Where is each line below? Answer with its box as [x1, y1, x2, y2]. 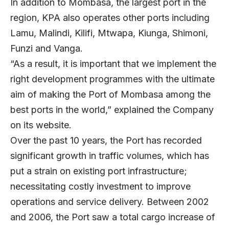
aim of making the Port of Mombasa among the [10, 88, 211, 100]
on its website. [10, 119, 72, 130]
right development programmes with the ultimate [10, 73, 215, 84]
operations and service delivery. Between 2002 [10, 196, 209, 207]
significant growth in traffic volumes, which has [10, 150, 209, 161]
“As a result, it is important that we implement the [10, 58, 216, 69]
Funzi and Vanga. [10, 42, 83, 54]
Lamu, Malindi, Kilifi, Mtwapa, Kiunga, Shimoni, [10, 27, 208, 38]
